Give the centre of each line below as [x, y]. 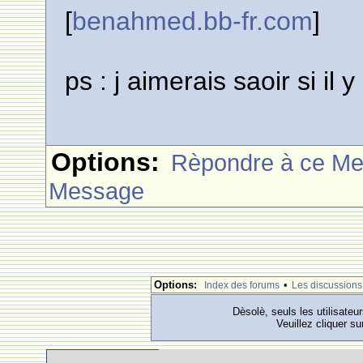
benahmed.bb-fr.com [193, 21]
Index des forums [242, 285]
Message [97, 191]
